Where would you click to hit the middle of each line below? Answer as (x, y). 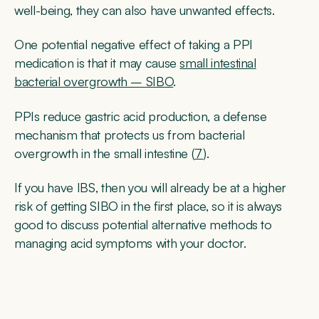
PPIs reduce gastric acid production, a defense (141, 116)
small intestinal (218, 63)
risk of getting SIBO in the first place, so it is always (148, 206)
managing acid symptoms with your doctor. (130, 243)
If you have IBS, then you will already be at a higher (150, 188)
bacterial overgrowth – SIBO (94, 82)
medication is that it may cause (97, 63)
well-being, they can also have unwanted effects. (145, 10)
